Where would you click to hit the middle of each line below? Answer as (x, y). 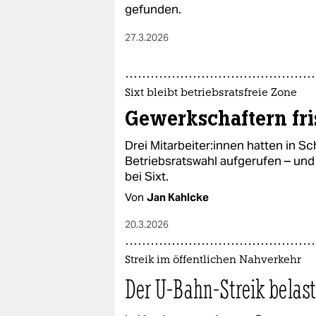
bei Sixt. (147, 176)
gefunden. (153, 9)
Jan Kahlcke (178, 197)
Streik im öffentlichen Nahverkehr (213, 261)
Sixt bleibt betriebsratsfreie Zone (211, 93)
